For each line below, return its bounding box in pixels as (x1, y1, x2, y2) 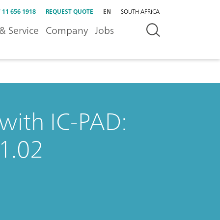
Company (46, 22, 88, 39)
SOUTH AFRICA (121, 6, 160, 17)
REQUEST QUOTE (46, 6, 93, 17)
